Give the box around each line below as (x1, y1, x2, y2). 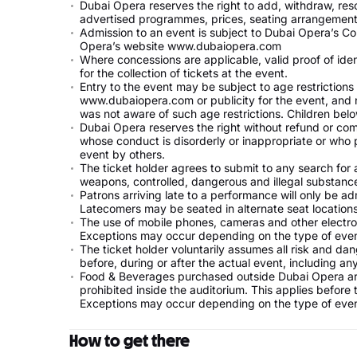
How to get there (69, 330, 190, 351)
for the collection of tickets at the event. (80, 66, 288, 80)
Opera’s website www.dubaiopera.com (80, 39, 281, 53)
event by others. (80, 147, 165, 161)
